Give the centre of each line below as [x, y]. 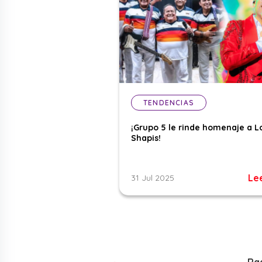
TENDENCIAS [169, 103]
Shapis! [146, 138]
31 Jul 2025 [153, 178]
